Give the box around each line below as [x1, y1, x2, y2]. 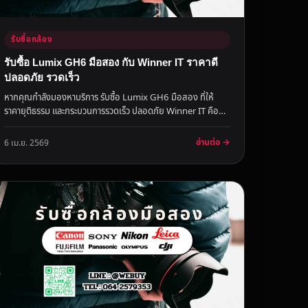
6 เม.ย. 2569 [4, 136, 49, 149]
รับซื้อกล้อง [10, 34, 53, 46]
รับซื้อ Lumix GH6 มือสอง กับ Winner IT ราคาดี [4, 56, 219, 69]
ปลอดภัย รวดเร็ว [4, 71, 80, 84]
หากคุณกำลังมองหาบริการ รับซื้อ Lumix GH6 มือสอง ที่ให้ [4, 91, 214, 105]
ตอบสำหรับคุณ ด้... [4, 118, 75, 133]
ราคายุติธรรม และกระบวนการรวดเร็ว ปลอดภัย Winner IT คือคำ [4, 104, 228, 119]
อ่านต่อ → [195, 136, 230, 150]
